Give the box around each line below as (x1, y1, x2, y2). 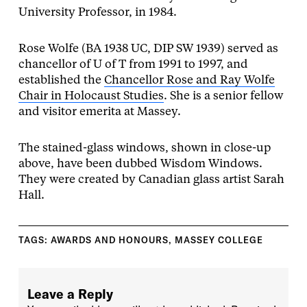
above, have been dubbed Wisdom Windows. (18, 158, 262, 171)
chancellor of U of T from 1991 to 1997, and (18, 59, 248, 71)
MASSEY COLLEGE (174, 234, 263, 246)
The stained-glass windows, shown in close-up (18, 143, 271, 155)
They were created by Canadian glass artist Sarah (18, 174, 284, 186)
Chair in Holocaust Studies (18, 90, 164, 103)
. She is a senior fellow (163, 90, 283, 103)
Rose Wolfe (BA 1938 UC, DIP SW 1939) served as (18, 43, 278, 56)
